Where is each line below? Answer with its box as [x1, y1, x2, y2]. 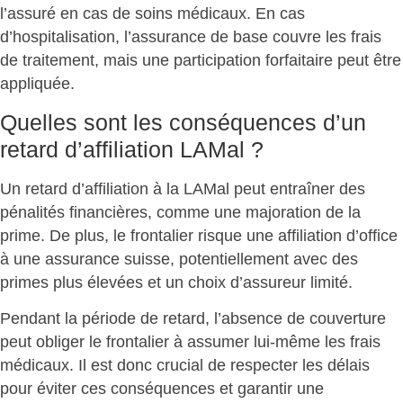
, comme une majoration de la [148, 202, 361, 221]
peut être [333, 51, 401, 70]
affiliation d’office [278, 226, 398, 245]
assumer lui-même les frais [187, 333, 381, 352]
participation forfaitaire [174, 51, 333, 70]
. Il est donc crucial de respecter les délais [69, 356, 370, 375]
